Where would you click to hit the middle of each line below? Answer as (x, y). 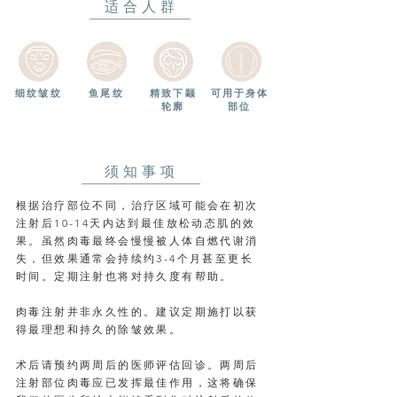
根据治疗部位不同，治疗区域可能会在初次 (137, 205)
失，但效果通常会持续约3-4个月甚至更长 (135, 258)
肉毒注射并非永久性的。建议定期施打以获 (137, 311)
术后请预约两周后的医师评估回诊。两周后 (137, 365)
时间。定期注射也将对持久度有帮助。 (125, 276)
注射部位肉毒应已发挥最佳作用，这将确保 (137, 382)
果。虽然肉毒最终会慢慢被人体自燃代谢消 (137, 241)
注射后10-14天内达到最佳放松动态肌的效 (136, 223)
